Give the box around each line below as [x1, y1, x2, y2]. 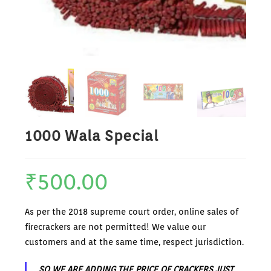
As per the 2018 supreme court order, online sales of [25, 207, 239, 217]
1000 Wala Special [25, 127, 158, 145]
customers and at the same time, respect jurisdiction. [25, 237, 244, 247]
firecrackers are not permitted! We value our [25, 222, 206, 232]
